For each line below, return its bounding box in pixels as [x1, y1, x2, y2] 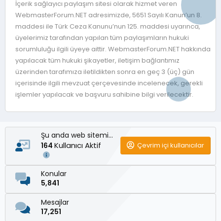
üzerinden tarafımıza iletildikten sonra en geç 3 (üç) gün [15, 67, 194, 76]
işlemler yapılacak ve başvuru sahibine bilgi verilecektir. [15, 89, 193, 99]
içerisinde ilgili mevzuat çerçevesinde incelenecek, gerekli [15, 78, 203, 88]
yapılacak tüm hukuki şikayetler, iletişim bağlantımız [15, 55, 180, 65]
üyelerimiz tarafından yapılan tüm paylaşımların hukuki [15, 33, 189, 42]
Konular [41, 169, 67, 179]
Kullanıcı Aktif [54, 140, 103, 150]
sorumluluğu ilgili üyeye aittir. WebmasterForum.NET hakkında [15, 44, 211, 54]
